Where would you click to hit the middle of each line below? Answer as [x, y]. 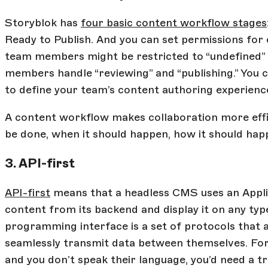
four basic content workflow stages [174, 23]
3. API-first [40, 163]
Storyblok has [43, 23]
